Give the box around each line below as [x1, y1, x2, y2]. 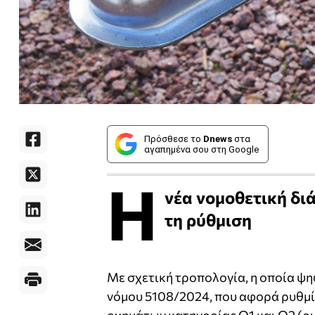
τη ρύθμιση [165, 210, 252, 230]
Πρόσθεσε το [144, 134, 203, 144]
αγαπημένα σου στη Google [144, 144, 259, 155]
